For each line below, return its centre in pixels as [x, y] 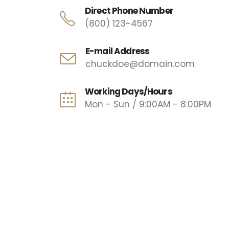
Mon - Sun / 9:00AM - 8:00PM [148, 104]
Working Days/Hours [129, 91]
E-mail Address [118, 51]
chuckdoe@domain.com [140, 64]
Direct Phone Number [129, 10]
